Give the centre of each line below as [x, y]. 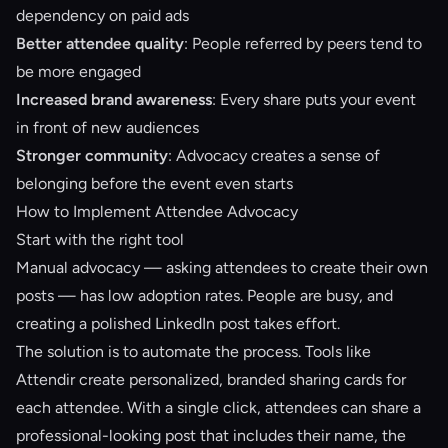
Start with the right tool [100, 239]
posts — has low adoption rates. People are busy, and [204, 295]
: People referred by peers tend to [303, 43]
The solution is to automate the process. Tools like [193, 351]
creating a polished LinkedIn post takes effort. [178, 323]
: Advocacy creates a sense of [274, 155]
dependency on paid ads [102, 15]
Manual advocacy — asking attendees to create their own [222, 267]
